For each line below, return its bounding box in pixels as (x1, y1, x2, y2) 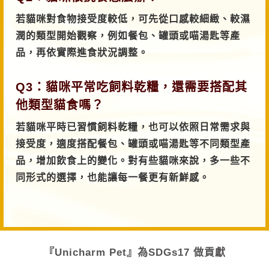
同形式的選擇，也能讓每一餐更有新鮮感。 (16, 172, 210, 183)
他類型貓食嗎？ (16, 98, 104, 112)
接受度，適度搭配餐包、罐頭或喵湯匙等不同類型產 (16, 138, 250, 149)
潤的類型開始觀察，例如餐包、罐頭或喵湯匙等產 (16, 30, 240, 41)
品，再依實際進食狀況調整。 (16, 47, 148, 58)
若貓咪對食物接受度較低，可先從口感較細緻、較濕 (16, 13, 250, 24)
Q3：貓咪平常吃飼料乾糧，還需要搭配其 (16, 80, 247, 94)
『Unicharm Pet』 (43, 246, 138, 258)
